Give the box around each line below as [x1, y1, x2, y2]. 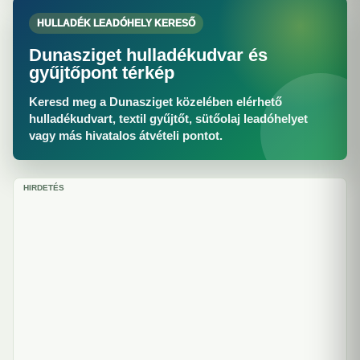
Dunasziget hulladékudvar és [29, 45, 268, 65]
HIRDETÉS [23, 183, 64, 192]
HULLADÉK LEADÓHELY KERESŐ [37, 18, 195, 29]
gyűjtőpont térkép [29, 63, 174, 83]
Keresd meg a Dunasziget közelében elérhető [29, 95, 282, 108]
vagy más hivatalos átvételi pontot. [29, 129, 223, 142]
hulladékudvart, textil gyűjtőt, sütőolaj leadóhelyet [29, 112, 308, 125]
